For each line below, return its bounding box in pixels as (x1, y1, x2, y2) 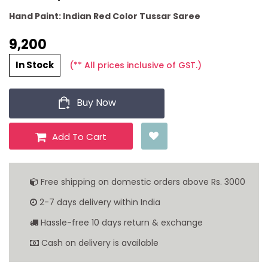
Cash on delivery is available (39, 237, 159, 249)
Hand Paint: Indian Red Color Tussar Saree (9, 10, 202, 23)
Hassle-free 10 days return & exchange (38, 217, 203, 229)
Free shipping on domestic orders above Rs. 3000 (38, 176, 245, 188)
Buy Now (76, 96, 116, 110)
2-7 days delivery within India (37, 196, 160, 209)
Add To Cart (51, 130, 106, 144)
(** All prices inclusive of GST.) (69, 59, 202, 72)
